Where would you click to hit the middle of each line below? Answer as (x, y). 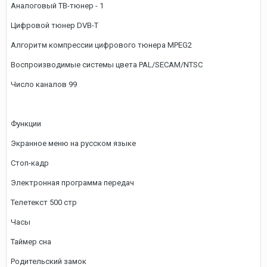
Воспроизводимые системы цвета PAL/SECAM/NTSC (107, 65)
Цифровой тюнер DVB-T (55, 25)
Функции (26, 124)
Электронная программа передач (72, 183)
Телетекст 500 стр (44, 202)
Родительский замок (49, 261)
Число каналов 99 (44, 84)
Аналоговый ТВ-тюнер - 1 (57, 6)
